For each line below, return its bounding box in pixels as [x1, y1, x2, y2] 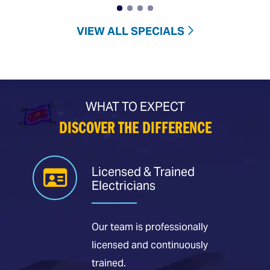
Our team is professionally [92, 220, 208, 233]
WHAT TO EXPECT [85, 98, 185, 115]
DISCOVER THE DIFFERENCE [58, 120, 212, 137]
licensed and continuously [92, 238, 208, 251]
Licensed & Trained [92, 163, 195, 180]
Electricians [92, 177, 155, 193]
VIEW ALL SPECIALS [77, 24, 184, 38]
